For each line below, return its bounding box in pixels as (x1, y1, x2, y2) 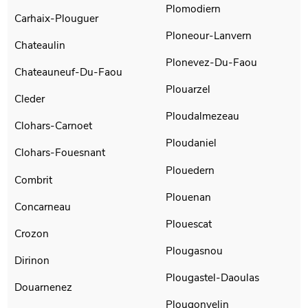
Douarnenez (14, 280, 73, 295)
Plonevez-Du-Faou (166, 54, 257, 69)
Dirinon (14, 253, 50, 268)
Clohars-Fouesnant (14, 145, 106, 160)
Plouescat (166, 216, 212, 231)
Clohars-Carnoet (14, 118, 93, 133)
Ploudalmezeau (166, 109, 239, 124)
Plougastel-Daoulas (166, 270, 259, 285)
